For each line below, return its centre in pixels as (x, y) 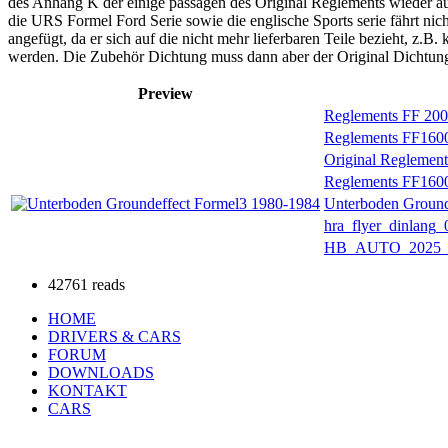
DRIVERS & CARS (114, 336)
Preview (165, 93)
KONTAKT (87, 390)
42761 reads (86, 284)
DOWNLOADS (101, 372)
